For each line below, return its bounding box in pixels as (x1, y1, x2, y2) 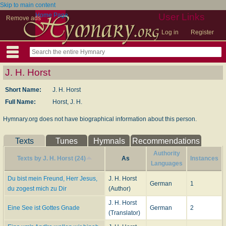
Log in (161, 29, 179, 36)
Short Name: (5, 86, 41, 93)
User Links (158, 12, 205, 22)
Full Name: (5, 98, 36, 105)
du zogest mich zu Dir (8, 185, 67, 192)
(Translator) (108, 209, 140, 216)
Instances (190, 155, 218, 162)
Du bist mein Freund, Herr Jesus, (8, 175, 97, 182)
